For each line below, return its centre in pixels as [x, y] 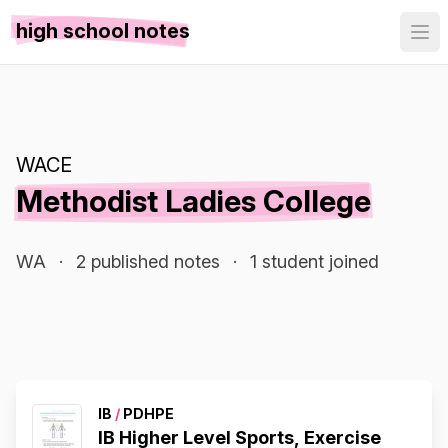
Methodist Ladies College [193, 201]
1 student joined [314, 261]
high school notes [103, 31]
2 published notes [148, 261]
